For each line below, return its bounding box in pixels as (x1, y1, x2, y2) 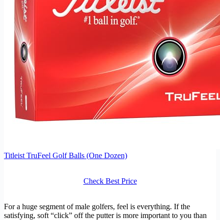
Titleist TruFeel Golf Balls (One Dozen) (4, 151, 127, 160)
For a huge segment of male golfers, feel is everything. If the (4, 202, 190, 211)
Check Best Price (83, 177, 137, 186)
